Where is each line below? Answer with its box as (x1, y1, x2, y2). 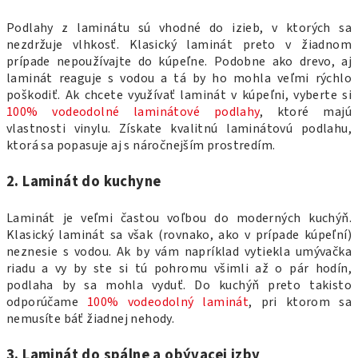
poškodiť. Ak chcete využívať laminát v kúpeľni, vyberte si (6, 86, 352, 104)
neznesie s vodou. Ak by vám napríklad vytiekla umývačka (6, 242, 352, 261)
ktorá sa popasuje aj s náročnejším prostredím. (6, 136, 278, 154)
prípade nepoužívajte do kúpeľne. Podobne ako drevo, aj (6, 52, 352, 70)
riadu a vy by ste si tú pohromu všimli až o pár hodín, (6, 259, 352, 277)
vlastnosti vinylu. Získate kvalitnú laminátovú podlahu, (6, 119, 352, 137)
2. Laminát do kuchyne (6, 170, 161, 192)
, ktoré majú (259, 102, 352, 121)
